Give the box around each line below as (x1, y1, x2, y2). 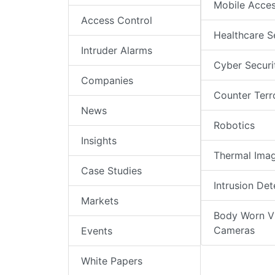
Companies (81, 74, 133, 87)
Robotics (213, 119, 255, 132)
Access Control (81, 14, 152, 27)
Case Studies (81, 165, 142, 177)
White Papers (81, 255, 142, 268)
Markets (81, 195, 118, 207)
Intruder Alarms (81, 44, 152, 57)
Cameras (213, 224, 255, 237)
